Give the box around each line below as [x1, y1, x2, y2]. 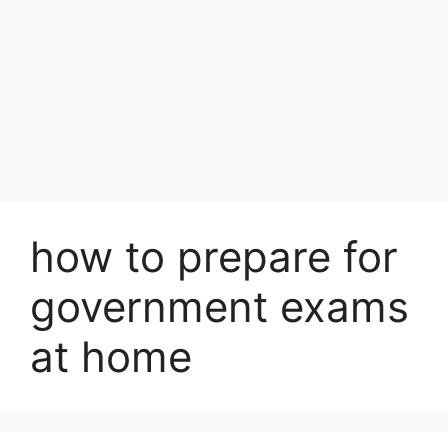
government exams [30, 281, 409, 332]
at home [30, 331, 192, 382]
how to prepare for [30, 231, 398, 282]
